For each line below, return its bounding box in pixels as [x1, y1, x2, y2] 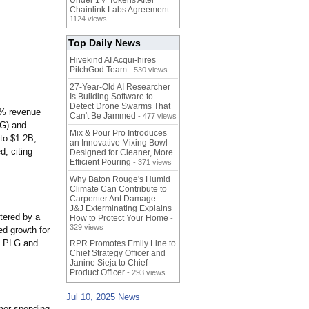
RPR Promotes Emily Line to [70, 239, 176, 249]
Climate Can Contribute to [70, 184, 167, 195]
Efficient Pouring [70, 157, 131, 168]
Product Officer [70, 268, 125, 278]
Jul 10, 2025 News [66, 292, 140, 303]
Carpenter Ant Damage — [70, 194, 166, 204]
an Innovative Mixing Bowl [70, 138, 168, 148]
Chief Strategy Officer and [70, 248, 166, 259]
